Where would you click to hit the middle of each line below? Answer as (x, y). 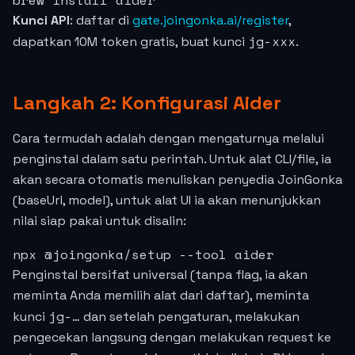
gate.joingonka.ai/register (210, 20)
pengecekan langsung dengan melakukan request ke (172, 337)
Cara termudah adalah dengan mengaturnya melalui (168, 138)
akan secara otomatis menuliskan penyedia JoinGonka (177, 179)
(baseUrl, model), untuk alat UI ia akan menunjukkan (167, 200)
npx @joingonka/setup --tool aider (143, 254)
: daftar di (101, 20)
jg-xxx (272, 41)
